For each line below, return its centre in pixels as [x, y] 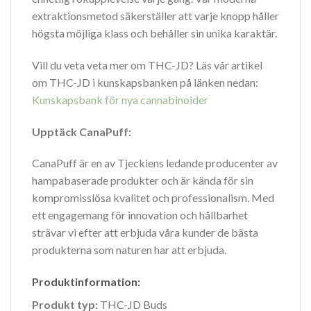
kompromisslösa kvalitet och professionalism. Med [153, 198]
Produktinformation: [86, 282]
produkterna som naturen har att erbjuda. [129, 250]
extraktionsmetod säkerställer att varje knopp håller [155, 15]
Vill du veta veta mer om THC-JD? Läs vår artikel [147, 65]
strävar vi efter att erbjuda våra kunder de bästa [145, 233]
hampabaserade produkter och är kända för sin [143, 180]
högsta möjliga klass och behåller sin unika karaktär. [154, 33]
